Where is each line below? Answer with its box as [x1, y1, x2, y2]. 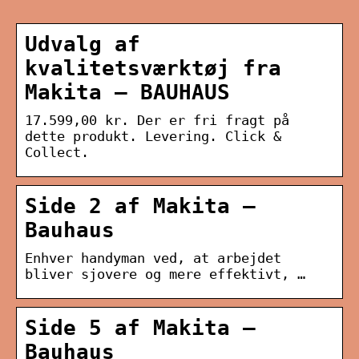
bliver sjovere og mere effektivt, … [25, 266, 305, 283]
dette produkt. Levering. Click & [25, 128, 281, 145]
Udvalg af [25, 32, 140, 57]
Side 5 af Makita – [25, 316, 256, 341]
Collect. [25, 144, 89, 161]
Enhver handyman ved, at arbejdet [25, 250, 281, 267]
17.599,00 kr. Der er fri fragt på [25, 112, 289, 129]
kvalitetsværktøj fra [25, 56, 281, 81]
